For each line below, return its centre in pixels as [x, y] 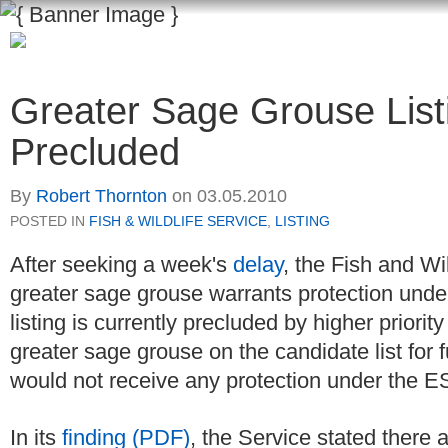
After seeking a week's [121, 265]
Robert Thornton [101, 196]
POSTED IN [49, 221]
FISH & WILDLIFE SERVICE [178, 221]
